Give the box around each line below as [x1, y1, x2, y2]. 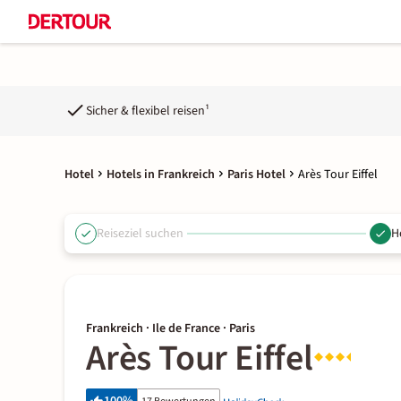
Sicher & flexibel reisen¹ [86, 101, 209, 120]
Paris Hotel [227, 166, 286, 183]
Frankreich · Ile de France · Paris [86, 320, 255, 337]
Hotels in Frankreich [107, 166, 215, 183]
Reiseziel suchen [97, 224, 183, 243]
